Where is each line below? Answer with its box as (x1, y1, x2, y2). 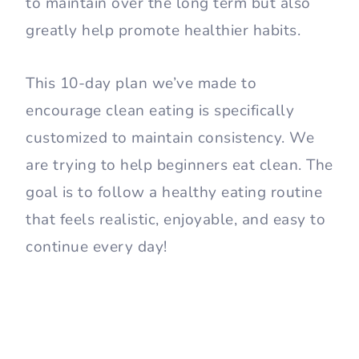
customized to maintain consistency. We (26, 127, 314, 149)
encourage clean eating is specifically (26, 100, 294, 122)
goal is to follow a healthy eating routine (26, 182, 322, 204)
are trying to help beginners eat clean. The (26, 155, 333, 176)
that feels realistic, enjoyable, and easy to (26, 209, 325, 231)
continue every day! (26, 236, 171, 258)
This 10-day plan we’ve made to (26, 73, 256, 95)
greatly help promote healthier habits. (26, 20, 301, 42)
